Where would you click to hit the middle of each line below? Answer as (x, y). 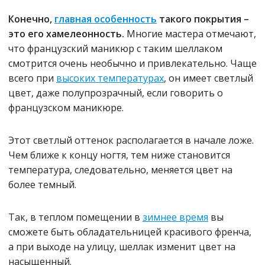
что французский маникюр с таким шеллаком (115, 49)
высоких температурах (110, 78)
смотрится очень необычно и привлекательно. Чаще (132, 63)
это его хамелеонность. (67, 34)
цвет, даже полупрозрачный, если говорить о (116, 93)
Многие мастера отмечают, (191, 34)
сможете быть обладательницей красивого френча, (130, 232)
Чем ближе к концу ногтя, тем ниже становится (119, 155)
